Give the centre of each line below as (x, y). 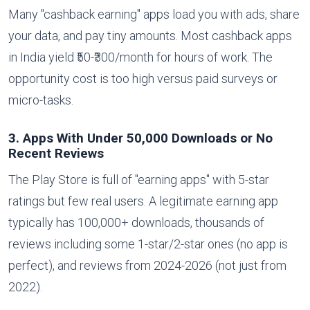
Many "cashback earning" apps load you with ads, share (154, 14)
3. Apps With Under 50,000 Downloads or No (140, 138)
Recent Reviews (56, 153)
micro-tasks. (41, 100)
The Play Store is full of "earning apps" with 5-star (139, 179)
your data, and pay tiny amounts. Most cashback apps (150, 35)
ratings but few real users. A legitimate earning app (143, 201)
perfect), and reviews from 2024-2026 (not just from (147, 265)
